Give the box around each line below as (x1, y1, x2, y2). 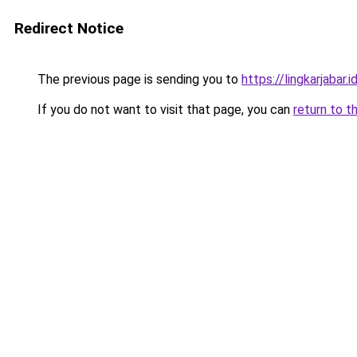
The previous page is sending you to (34, 72, 241, 87)
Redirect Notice (14, 19, 124, 37)
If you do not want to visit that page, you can (34, 102, 293, 117)
